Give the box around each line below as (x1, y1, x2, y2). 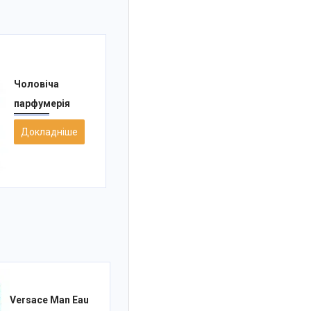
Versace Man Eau (9, 294, 89, 306)
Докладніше (20, 126, 78, 137)
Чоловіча (13, 78, 59, 90)
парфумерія (13, 97, 70, 109)
